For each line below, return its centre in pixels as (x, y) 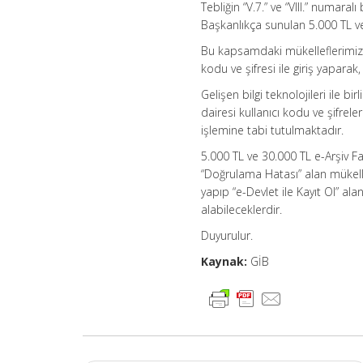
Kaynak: (224, 261)
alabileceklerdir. (242, 209)
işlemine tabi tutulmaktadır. (273, 130)
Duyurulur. (227, 235)
